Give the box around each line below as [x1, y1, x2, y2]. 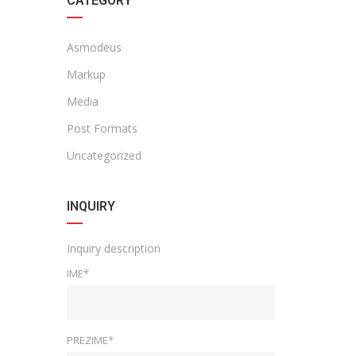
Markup [66, 67, 106, 82]
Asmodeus [66, 40, 122, 55]
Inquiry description [66, 241, 161, 256]
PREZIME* [66, 333, 114, 347]
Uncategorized [66, 148, 141, 163]
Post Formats [66, 121, 137, 136]
